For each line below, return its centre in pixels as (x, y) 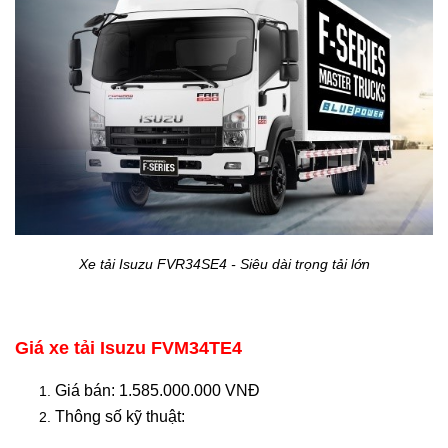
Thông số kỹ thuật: (122, 416)
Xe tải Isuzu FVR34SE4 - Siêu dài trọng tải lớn (224, 263)
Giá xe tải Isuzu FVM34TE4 (128, 347)
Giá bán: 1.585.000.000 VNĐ (157, 390)
